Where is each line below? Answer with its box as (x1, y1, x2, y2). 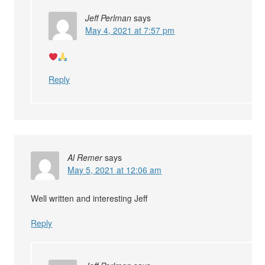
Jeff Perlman (85, 12, 132, 24)
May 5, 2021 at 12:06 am (67, 164, 162, 176)
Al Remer (67, 151, 103, 164)
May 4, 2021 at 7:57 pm (85, 24, 175, 37)
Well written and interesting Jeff (31, 192, 148, 205)
